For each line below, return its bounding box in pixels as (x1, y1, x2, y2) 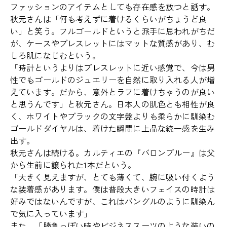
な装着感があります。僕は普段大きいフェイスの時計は (10, 183, 215, 196)
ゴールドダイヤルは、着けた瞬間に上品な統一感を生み (10, 122, 215, 135)
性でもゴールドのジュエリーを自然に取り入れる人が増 (10, 73, 215, 86)
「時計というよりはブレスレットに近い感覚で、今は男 (10, 61, 215, 74)
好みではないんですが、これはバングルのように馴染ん (10, 195, 215, 208)
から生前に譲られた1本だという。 (10, 159, 136, 171)
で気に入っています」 (10, 207, 92, 220)
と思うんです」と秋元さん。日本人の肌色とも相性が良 (10, 98, 215, 110)
